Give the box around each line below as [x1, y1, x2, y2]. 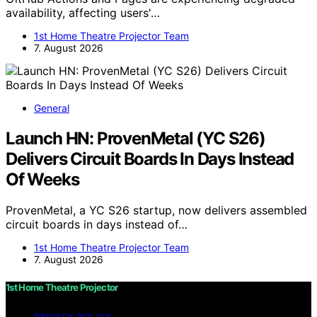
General [34, 101, 69, 114]
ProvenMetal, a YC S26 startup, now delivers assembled [6, 203, 307, 218]
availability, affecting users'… [6, 5, 160, 20]
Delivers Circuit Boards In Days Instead [6, 148, 294, 169]
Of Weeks [6, 168, 79, 190]
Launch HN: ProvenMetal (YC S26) [6, 127, 265, 149]
